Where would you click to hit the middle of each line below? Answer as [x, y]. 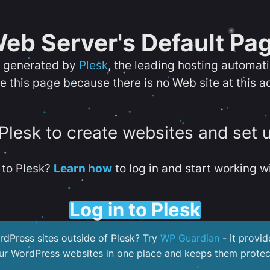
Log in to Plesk [135, 209]
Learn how [83, 168]
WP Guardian [190, 238]
